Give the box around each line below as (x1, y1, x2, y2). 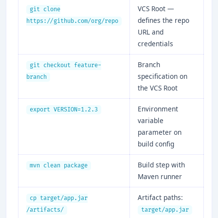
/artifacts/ (26, 206, 64, 214)
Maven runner (138, 171, 182, 181)
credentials (138, 38, 173, 48)
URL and (138, 27, 163, 36)
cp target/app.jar (30, 194, 88, 202)
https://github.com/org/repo (26, 17, 118, 25)
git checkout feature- (30, 61, 101, 69)
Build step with (138, 160, 185, 169)
